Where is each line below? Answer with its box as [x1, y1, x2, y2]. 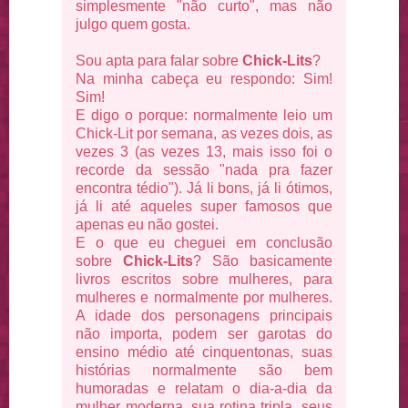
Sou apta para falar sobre [76, 52, 243, 68]
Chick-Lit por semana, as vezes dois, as [76, 125, 332, 141]
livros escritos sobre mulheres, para [76, 270, 332, 287]
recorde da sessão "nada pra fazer [76, 161, 332, 178]
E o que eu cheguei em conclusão [76, 234, 332, 250]
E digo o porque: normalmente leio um [76, 107, 332, 123]
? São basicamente [193, 252, 332, 269]
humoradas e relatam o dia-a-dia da [76, 380, 332, 396]
